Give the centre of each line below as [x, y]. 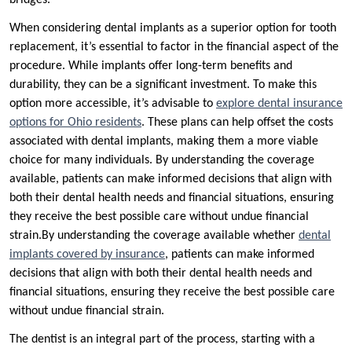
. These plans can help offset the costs [237, 123]
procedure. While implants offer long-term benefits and [151, 66]
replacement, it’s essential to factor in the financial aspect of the [174, 48]
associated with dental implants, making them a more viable [164, 142]
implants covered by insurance [87, 255]
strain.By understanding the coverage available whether [154, 236]
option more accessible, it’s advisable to [113, 104]
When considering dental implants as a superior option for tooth [173, 29]
